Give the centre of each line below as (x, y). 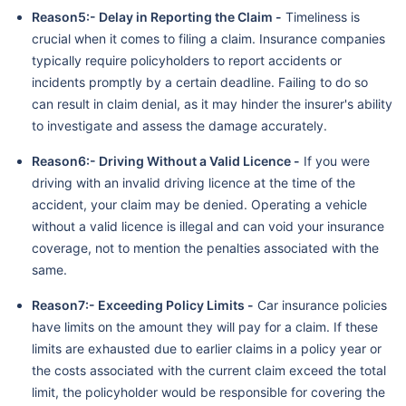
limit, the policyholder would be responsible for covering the (208, 391)
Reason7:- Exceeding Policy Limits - (143, 304)
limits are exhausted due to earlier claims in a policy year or (207, 348)
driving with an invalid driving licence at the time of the (193, 182)
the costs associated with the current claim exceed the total (209, 370)
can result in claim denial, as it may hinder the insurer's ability (212, 103)
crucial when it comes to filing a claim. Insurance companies (208, 38)
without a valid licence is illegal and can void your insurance (208, 226)
